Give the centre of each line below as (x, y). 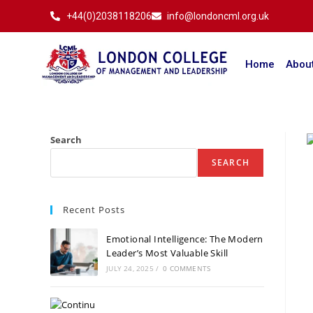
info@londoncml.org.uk (218, 16)
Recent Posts (94, 209)
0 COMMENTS (187, 268)
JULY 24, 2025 (130, 268)
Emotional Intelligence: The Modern (185, 239)
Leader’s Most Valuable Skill (167, 253)
